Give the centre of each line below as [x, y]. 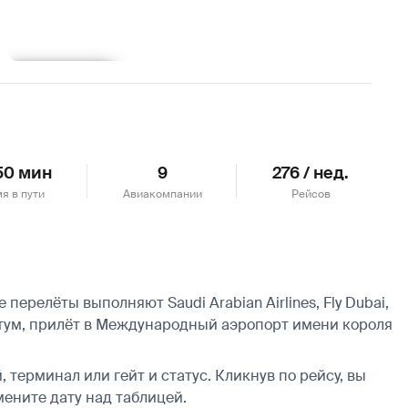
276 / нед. [311, 173]
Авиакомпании [162, 194]
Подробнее [61, 77]
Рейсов [311, 194]
